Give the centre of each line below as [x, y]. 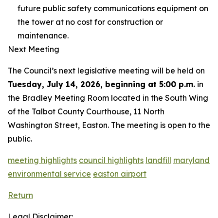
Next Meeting [34, 49]
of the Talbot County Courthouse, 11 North [86, 111]
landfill [158, 160]
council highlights [111, 160]
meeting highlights [42, 160]
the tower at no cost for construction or [90, 22]
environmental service [49, 174]
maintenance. [43, 36]
